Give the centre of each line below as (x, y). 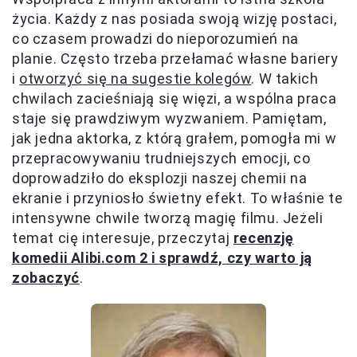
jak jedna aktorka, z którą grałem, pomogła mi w (175, 138)
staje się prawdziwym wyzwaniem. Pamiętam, (169, 118)
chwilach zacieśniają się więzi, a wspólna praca (175, 98)
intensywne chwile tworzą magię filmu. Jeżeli (168, 218)
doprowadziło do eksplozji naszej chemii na (160, 178)
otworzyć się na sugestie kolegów (135, 78)
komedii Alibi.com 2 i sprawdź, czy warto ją (162, 257)
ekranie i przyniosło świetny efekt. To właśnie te (178, 198)
